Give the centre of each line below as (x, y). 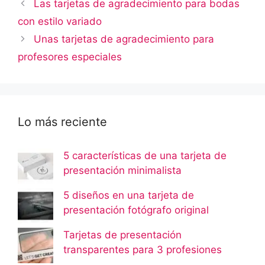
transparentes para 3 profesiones (142, 249)
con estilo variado (60, 21)
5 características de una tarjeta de (145, 155)
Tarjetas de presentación (122, 235)
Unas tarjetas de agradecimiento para (124, 39)
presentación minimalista (122, 170)
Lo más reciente (62, 122)
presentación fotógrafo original (136, 210)
